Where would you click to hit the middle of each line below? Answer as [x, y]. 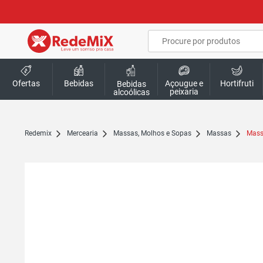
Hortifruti [237, 83]
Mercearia [85, 133]
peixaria [184, 92]
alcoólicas [132, 92]
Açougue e [184, 83]
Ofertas [26, 83]
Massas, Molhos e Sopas [155, 133]
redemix [40, 133]
